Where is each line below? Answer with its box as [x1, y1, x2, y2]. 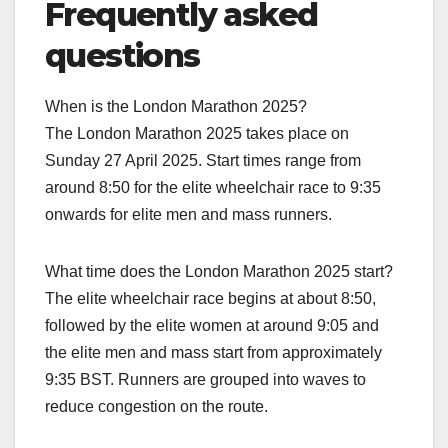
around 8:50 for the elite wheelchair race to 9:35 [45, 179, 381, 197]
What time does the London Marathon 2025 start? [45, 263, 393, 281]
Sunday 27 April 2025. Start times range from [45, 152, 361, 170]
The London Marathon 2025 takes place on [45, 125, 349, 143]
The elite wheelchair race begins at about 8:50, [45, 290, 376, 308]
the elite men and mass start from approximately [45, 344, 382, 362]
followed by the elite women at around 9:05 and [45, 317, 379, 335]
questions [45, 35, 200, 75]
